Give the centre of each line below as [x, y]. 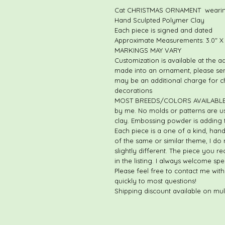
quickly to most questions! [155, 181]
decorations [133, 90]
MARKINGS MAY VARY [148, 50]
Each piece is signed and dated [163, 30]
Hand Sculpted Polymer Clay [159, 20]
